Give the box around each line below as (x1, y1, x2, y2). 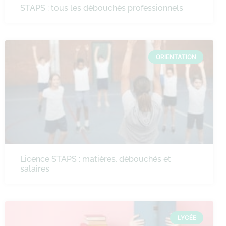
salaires (20, 164, 49, 174)
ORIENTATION (155, 52, 196, 61)
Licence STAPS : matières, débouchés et (20, 154, 171, 164)
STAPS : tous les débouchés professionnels (20, 3, 183, 13)
